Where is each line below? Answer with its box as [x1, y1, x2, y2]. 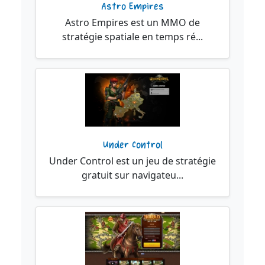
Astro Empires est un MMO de [65, 16, 200, 30]
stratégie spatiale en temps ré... [62, 30, 203, 44]
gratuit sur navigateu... [82, 168, 183, 182]
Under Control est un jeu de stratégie [49, 154, 216, 167]
